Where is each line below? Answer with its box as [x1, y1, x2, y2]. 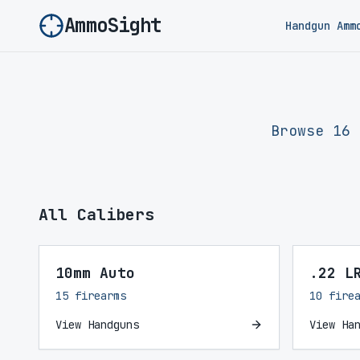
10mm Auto [55, 264, 135, 282]
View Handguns [55, 317, 139, 332]
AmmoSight [64, 13, 162, 38]
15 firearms [55, 288, 126, 303]
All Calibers [39, 204, 154, 225]
